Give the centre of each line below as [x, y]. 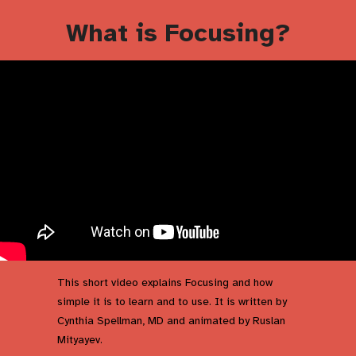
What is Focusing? [178, 33]
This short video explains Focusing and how [165, 282]
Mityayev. [80, 339]
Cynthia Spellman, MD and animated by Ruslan [171, 320]
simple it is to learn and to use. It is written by [172, 301]
